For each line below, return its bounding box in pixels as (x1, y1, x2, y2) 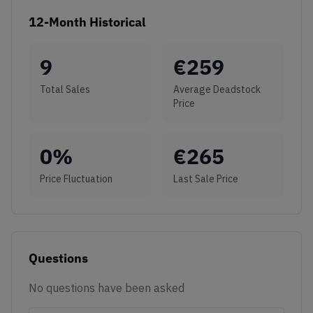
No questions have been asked (29, 280, 184, 295)
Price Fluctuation (40, 172, 112, 185)
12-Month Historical (29, 13, 145, 30)
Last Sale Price (173, 172, 238, 185)
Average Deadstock (173, 82, 261, 96)
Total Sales (40, 82, 90, 96)
